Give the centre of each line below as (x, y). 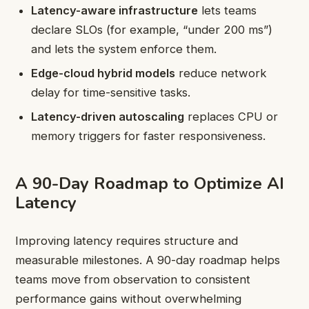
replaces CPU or (231, 117)
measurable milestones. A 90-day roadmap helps (148, 260)
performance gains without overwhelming (128, 299)
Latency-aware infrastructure (115, 10)
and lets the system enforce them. (124, 49)
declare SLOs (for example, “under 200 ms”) (152, 29)
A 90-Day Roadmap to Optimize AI (150, 184)
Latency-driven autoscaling (108, 117)
